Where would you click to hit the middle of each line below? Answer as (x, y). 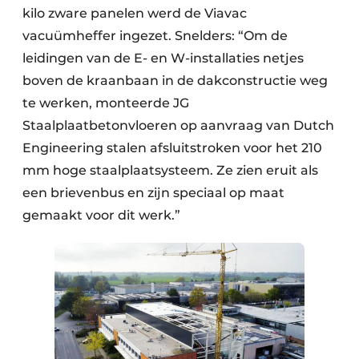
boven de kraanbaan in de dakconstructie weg (175, 80)
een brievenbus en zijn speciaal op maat (153, 192)
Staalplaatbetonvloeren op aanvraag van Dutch (178, 125)
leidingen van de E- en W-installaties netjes (163, 58)
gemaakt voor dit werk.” (101, 215)
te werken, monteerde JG (106, 103)
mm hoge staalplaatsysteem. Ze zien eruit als (170, 170)
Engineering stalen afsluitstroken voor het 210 (172, 147)
